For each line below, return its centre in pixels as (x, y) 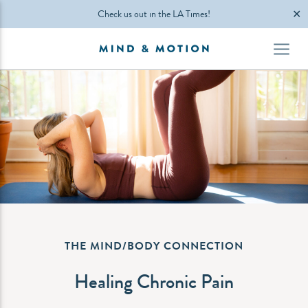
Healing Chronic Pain (154, 282)
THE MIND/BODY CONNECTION (154, 246)
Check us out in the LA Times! (154, 14)
